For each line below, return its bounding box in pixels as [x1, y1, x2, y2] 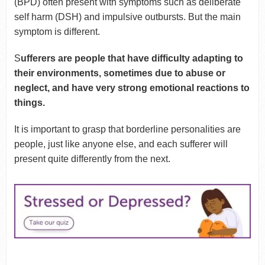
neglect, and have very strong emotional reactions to [14, 83, 250, 93]
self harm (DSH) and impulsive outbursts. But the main [14, 12, 241, 22]
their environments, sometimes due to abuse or [14, 68, 225, 79]
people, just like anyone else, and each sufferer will [14, 139, 228, 150]
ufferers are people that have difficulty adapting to [20, 53, 243, 64]
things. [14, 98, 45, 108]
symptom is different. [14, 27, 100, 37]
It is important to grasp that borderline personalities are [14, 124, 241, 135]
